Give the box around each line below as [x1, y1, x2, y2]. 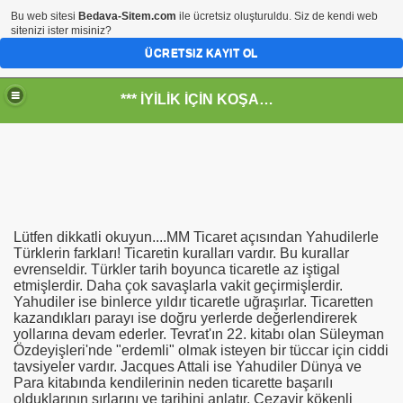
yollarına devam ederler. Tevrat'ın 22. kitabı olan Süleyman [13, 327, 384, 342]
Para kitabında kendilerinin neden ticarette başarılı [13, 375, 333, 390]
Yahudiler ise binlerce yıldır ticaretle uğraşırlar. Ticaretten [13, 294, 373, 309]
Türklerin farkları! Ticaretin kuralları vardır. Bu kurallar [13, 246, 349, 261]
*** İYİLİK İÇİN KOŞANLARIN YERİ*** [259, 91, 274, 107]
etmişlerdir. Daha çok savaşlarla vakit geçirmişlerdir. [13, 278, 343, 293]
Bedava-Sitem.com [78, 10, 176, 22]
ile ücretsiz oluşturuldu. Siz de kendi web [176, 10, 378, 22]
